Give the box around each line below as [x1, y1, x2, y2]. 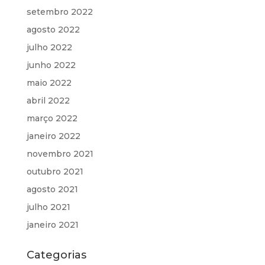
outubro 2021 [26, 166, 83, 177]
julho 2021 [26, 202, 70, 212]
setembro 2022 [26, 7, 93, 17]
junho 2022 [26, 60, 76, 70]
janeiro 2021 [26, 219, 79, 230]
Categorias [26, 248, 86, 261]
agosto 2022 [26, 24, 80, 35]
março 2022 [26, 113, 77, 124]
